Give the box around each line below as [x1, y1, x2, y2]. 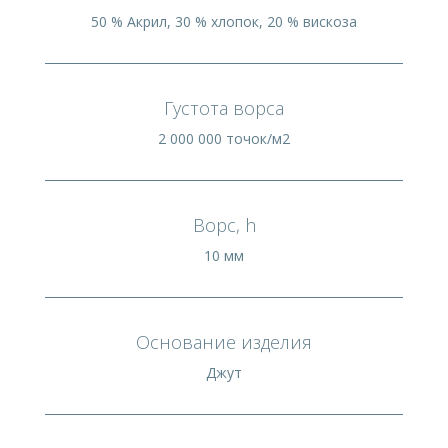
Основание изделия [136, 329, 312, 354]
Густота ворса [164, 95, 284, 120]
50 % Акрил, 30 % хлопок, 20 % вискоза [91, 11, 357, 31]
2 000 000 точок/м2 [158, 128, 290, 148]
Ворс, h [192, 212, 256, 237]
